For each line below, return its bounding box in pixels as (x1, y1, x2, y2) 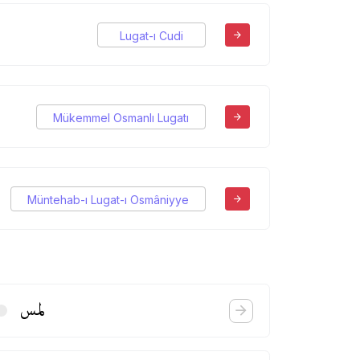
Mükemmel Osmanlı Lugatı (53, 110, 189, 125)
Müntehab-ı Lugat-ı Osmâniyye (27, 192, 189, 207)
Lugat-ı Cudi (120, 28, 183, 43)
